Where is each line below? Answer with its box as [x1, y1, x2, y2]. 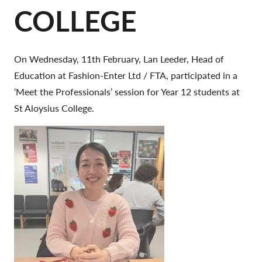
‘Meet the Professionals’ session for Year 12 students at [14, 85, 240, 98]
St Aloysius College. [14, 101, 94, 115]
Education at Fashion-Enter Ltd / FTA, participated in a [14, 68, 237, 82]
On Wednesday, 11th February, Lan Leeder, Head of [14, 52, 224, 65]
